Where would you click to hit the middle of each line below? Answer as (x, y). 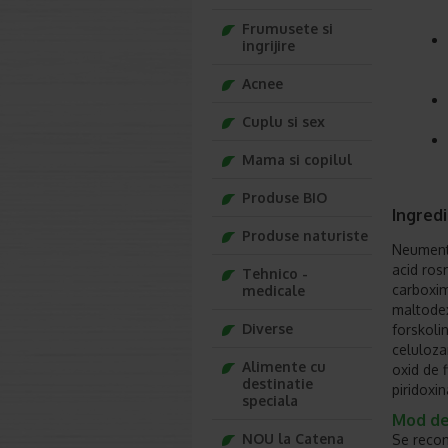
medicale (273, 290)
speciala (270, 400)
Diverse (267, 328)
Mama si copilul (297, 159)
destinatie (277, 383)
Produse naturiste (305, 235)
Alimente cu (284, 366)
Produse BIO (284, 197)
